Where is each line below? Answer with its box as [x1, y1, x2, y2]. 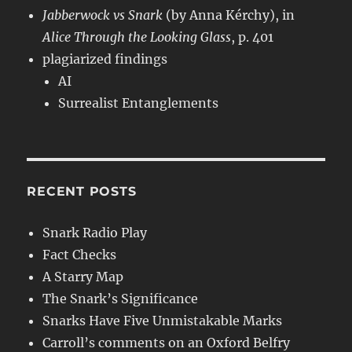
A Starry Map [42, 269, 124, 285]
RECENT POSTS [27, 184, 137, 200]
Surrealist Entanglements [58, 95, 219, 112]
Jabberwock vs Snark [42, 7, 163, 24]
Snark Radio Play [42, 225, 148, 241]
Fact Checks [42, 247, 117, 263]
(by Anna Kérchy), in [163, 7, 295, 24]
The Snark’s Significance [42, 291, 199, 307]
